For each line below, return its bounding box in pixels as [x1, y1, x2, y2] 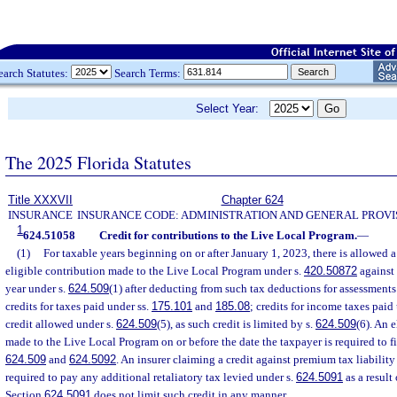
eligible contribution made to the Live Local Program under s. [5, 264, 304, 277]
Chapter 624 [221, 193, 284, 206]
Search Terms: [112, 66, 183, 80]
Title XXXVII [8, 193, 73, 206]
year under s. [5, 282, 68, 295]
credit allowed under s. [5, 317, 116, 331]
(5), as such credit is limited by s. [157, 317, 315, 331]
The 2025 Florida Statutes [5, 150, 191, 175]
